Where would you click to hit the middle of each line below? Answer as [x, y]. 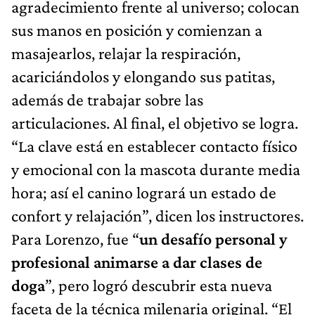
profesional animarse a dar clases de [137, 262]
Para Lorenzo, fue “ [75, 238]
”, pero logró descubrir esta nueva [159, 285]
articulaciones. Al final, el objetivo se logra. [155, 122]
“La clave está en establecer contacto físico [154, 146]
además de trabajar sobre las [107, 99]
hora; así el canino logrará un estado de [144, 192]
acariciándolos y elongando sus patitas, [143, 76]
